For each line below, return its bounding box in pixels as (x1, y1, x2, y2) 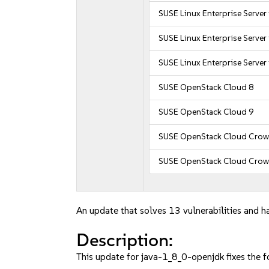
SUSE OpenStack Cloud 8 (159, 82, 254, 92)
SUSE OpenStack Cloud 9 (159, 107, 254, 117)
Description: (76, 229, 174, 251)
